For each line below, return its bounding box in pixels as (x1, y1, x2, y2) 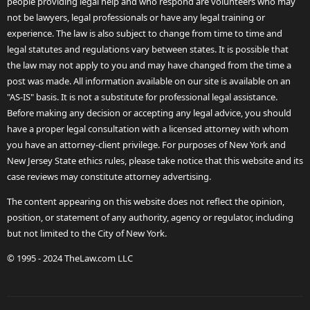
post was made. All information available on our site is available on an (7, 75, 291, 88)
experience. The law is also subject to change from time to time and (7, 27, 282, 40)
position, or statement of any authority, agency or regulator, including (7, 211, 293, 224)
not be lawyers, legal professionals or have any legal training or (7, 11, 265, 24)
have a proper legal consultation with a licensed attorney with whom (7, 122, 289, 136)
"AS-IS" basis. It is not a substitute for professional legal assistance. (7, 91, 277, 104)
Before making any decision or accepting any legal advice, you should (7, 107, 291, 120)
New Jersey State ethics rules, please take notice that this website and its (7, 154, 303, 167)
